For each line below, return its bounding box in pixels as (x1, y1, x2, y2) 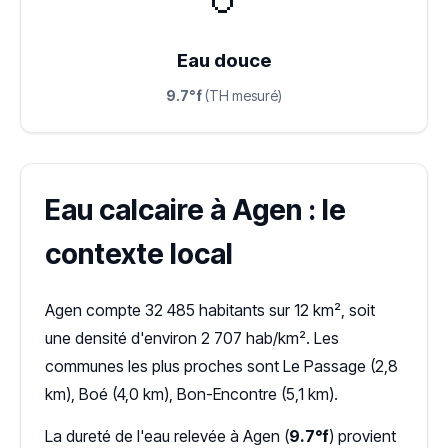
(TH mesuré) (202, 87, 282, 104)
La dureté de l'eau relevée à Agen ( (45, 426, 289, 446)
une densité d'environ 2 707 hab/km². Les (45, 328, 339, 348)
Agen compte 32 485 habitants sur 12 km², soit (45, 300, 375, 320)
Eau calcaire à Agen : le (45, 193, 346, 227)
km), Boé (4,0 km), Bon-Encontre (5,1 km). (45, 384, 338, 404)
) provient (329, 426, 396, 446)
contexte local (45, 237, 233, 271)
